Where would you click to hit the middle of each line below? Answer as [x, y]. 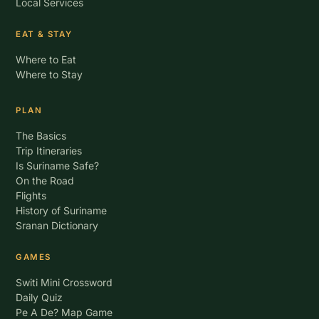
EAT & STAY [44, 34]
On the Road [45, 181]
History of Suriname [62, 210]
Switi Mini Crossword [64, 282]
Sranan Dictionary [57, 225]
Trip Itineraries [49, 151]
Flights [31, 195]
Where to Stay [49, 74]
